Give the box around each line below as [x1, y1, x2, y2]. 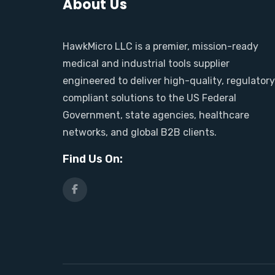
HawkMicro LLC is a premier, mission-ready [63, 41, 258, 52]
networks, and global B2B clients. [63, 126, 217, 138]
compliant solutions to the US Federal [63, 92, 236, 104]
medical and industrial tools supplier [63, 58, 230, 69]
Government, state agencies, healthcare [63, 109, 249, 121]
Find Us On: [63, 152, 123, 166]
